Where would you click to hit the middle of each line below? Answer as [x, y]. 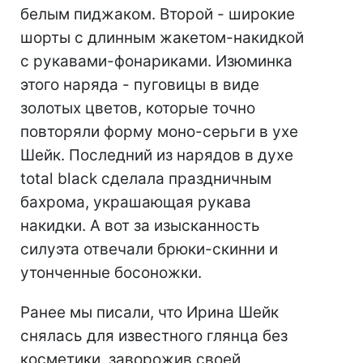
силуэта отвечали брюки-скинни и [149, 250]
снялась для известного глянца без [154, 336]
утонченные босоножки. [111, 273]
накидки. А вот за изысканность [140, 226]
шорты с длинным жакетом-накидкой [162, 38]
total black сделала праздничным [146, 179]
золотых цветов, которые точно [138, 109]
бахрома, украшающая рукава [136, 203]
